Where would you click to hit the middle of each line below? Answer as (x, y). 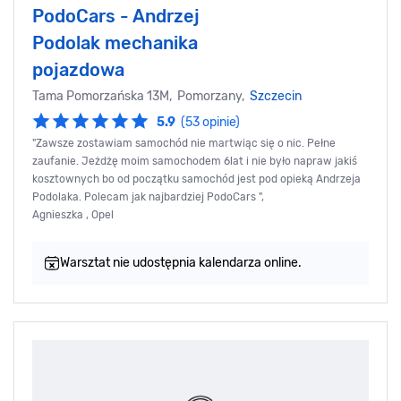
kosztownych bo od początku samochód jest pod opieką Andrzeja (196, 179)
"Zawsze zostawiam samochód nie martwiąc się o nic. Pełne (184, 144)
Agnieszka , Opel (73, 215)
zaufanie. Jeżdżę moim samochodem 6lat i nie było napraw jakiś (195, 162)
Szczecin (276, 97)
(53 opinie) (210, 123)
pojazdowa (78, 70)
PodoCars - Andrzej (116, 17)
